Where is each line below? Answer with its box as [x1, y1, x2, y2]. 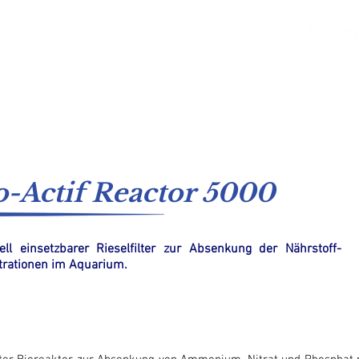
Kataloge [159, 54, 207, 71]
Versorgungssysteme [238, 54, 355, 71]
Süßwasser [64, 54, 127, 71]
